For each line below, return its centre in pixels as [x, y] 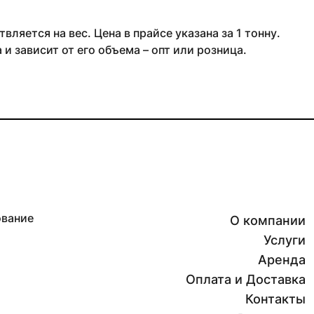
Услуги [285, 240]
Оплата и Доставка [246, 279]
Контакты [275, 299]
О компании [268, 220]
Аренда [282, 260]
